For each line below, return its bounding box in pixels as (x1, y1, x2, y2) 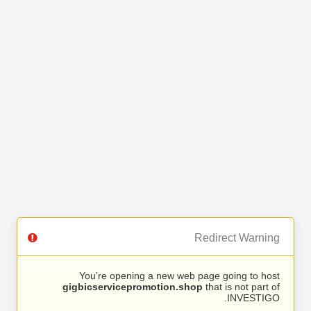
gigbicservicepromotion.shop (62, 281, 203, 292)
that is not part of (203, 281, 280, 292)
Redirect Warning (194, 232, 280, 244)
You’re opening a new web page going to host (79, 270, 280, 281)
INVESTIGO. (227, 292, 280, 303)
